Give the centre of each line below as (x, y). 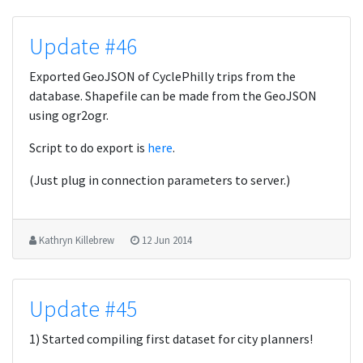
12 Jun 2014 (167, 240)
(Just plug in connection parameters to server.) (160, 180)
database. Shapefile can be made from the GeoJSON (173, 96)
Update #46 (83, 46)
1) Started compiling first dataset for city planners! (171, 339)
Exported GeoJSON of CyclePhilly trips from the (162, 76)
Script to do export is (88, 147)
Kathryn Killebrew (77, 240)
